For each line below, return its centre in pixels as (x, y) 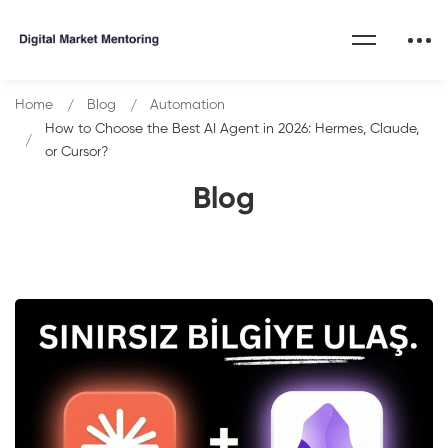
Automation (187, 105)
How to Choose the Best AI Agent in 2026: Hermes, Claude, (232, 129)
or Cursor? (76, 152)
